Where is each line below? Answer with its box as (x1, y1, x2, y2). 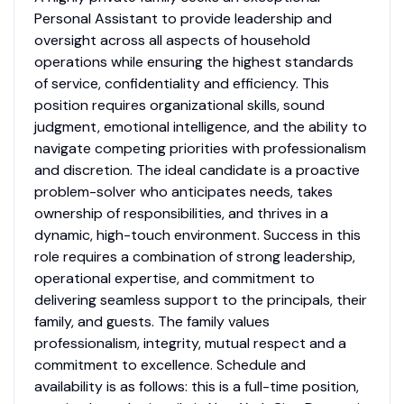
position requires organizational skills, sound (33, 96, 325, 115)
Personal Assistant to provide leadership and (33, 9, 332, 29)
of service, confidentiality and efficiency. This (33, 74, 329, 94)
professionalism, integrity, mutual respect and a (33, 334, 346, 353)
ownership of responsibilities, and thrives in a (33, 204, 328, 224)
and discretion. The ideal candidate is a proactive (33, 161, 360, 180)
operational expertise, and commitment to (33, 269, 315, 289)
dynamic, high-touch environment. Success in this (33, 225, 361, 245)
